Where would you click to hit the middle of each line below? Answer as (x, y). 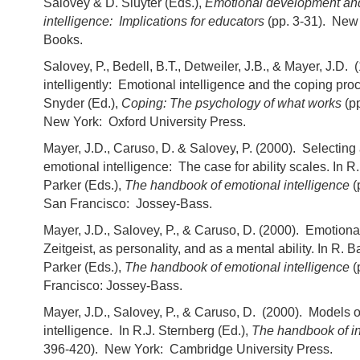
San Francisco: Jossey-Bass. (128, 204)
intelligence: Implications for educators (154, 22)
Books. (63, 40)
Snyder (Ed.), (82, 104)
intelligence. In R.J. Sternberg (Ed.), (147, 331)
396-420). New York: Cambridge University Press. (188, 350)
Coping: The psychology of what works (233, 104)
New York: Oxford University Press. (145, 122)
